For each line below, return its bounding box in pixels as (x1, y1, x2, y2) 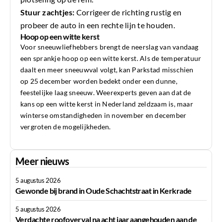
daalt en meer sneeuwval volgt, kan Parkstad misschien (20, 65, 194, 74)
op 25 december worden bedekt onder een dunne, (20, 77, 177, 86)
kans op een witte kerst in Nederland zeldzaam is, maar (20, 100, 193, 109)
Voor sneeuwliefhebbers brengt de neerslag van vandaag (20, 43, 199, 52)
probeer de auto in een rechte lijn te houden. (20, 20, 175, 30)
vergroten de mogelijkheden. (20, 122, 111, 131)
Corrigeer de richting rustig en (74, 7, 182, 17)
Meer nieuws (15, 155, 69, 167)
